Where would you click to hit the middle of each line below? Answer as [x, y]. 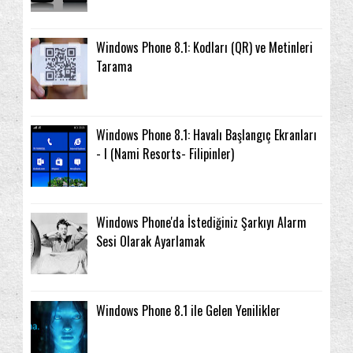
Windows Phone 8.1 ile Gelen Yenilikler [188, 310]
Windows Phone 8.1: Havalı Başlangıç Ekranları [206, 135]
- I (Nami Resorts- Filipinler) [165, 154]
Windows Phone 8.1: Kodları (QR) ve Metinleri [204, 48]
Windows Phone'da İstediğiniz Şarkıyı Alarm [201, 223]
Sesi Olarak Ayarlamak [150, 242]
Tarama [114, 67]
